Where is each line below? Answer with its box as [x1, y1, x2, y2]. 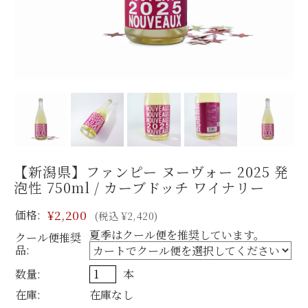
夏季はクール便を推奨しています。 [89, 226, 265, 243]
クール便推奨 [15, 229, 81, 245]
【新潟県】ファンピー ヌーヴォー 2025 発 [14, 161, 289, 181]
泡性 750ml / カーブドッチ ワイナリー [14, 177, 265, 197]
